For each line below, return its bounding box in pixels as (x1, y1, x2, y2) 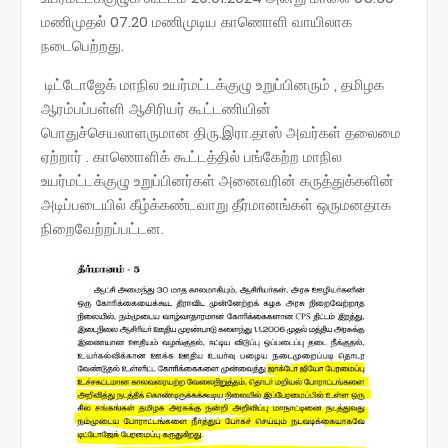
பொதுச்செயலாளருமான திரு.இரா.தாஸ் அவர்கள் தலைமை (41, 121, 401, 143)
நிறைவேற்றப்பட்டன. (41, 217, 164, 239)
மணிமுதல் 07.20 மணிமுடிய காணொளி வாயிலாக (41, 10, 352, 32)
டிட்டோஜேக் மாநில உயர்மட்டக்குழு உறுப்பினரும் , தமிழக (41, 73, 384, 95)
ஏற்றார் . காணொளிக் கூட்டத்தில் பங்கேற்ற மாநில (41, 145, 342, 167)
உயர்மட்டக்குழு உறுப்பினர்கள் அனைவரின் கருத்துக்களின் (41, 169, 394, 191)
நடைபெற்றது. (41, 34, 124, 56)
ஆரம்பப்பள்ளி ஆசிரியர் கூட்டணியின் (41, 97, 271, 119)
